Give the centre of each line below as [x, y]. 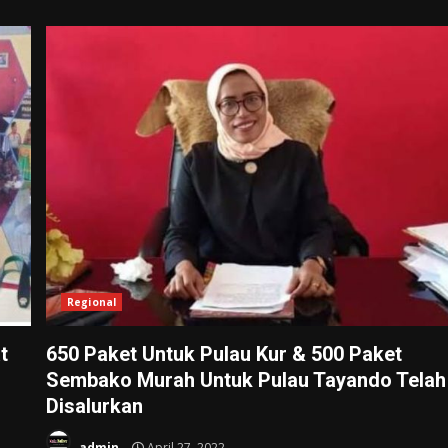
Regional [91, 301]
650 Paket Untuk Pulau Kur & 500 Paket [224, 353]
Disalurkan [95, 405]
